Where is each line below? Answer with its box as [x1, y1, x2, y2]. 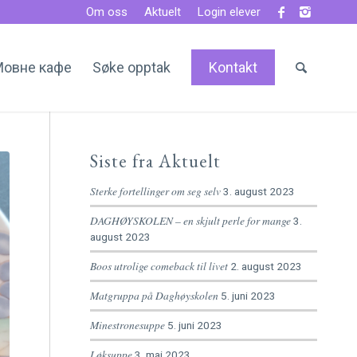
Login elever [198, 5, 261, 19]
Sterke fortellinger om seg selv [90, 183, 222, 198]
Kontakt [209, 59, 257, 76]
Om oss [86, 5, 127, 19]
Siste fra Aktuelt [90, 149, 222, 173]
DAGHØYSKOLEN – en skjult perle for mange [90, 213, 292, 228]
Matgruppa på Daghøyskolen [90, 288, 219, 303]
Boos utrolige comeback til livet [90, 258, 229, 273]
